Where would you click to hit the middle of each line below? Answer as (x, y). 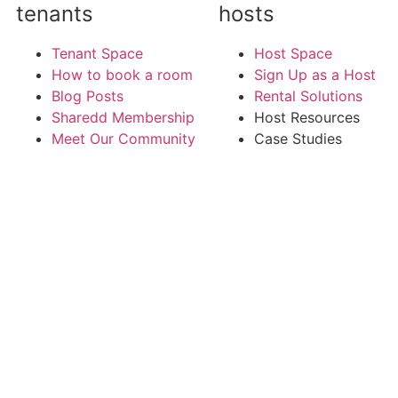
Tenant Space (97, 53)
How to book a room (122, 75)
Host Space (293, 53)
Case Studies (298, 139)
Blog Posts (88, 96)
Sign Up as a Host (315, 75)
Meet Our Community (123, 139)
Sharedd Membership (123, 117)
